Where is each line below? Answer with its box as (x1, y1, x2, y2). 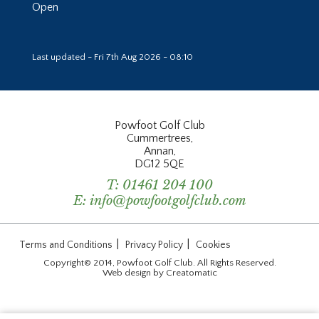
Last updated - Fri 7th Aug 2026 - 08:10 (31, 51, 193, 62)
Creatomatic (165, 267, 217, 278)
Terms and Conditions (19, 239, 113, 251)
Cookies (196, 239, 231, 251)
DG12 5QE (135, 157, 184, 170)
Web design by (102, 267, 166, 278)
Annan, (143, 144, 176, 157)
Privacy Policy (125, 239, 184, 251)
